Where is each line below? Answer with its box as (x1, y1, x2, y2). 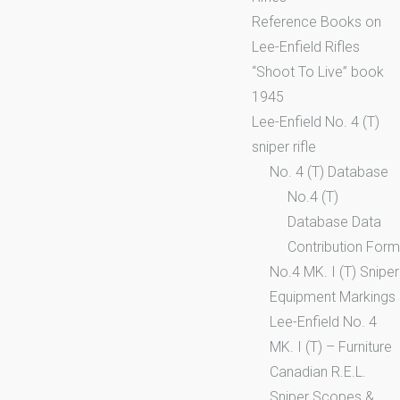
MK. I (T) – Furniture (270, 337, 392, 355)
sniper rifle (252, 137, 316, 155)
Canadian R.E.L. (270, 362, 366, 380)
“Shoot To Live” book (252, 62, 384, 80)
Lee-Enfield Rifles (252, 37, 360, 55)
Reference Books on (252, 12, 381, 30)
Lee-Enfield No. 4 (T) (252, 112, 379, 130)
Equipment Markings (270, 287, 396, 305)
